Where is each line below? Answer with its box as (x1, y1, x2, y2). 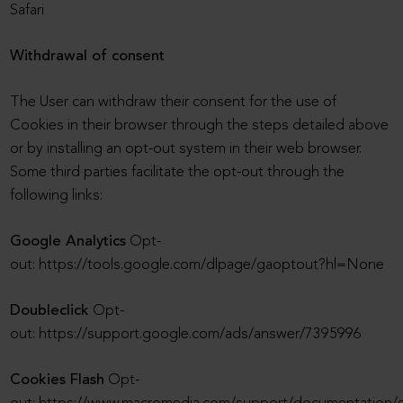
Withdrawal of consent (10, 49, 166, 64)
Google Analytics (10, 235, 127, 249)
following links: (10, 189, 103, 203)
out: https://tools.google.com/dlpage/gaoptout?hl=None (10, 258, 385, 273)
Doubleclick (10, 304, 90, 318)
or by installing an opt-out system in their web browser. (10, 142, 363, 157)
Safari (10, 4, 45, 18)
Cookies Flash (10, 373, 105, 388)
